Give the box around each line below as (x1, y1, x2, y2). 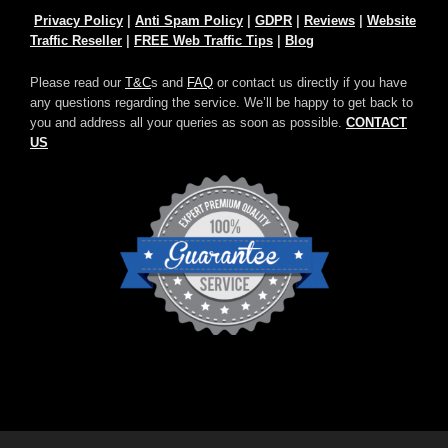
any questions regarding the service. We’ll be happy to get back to (30, 95, 413, 110)
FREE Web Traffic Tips (134, 33, 273, 48)
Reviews (304, 13, 355, 28)
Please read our (30, 75, 125, 90)
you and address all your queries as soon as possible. (30, 115, 346, 130)
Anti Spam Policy (135, 13, 243, 28)
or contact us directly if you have (213, 75, 407, 90)
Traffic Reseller (30, 33, 122, 48)
